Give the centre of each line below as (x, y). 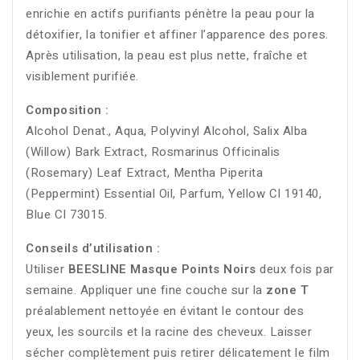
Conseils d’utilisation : (93, 249)
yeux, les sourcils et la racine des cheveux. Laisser (169, 332)
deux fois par (295, 270)
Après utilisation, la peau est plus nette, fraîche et (167, 56)
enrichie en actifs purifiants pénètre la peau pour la (170, 14)
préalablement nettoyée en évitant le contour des (165, 311)
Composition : (67, 110)
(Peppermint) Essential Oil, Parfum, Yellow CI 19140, (174, 194)
